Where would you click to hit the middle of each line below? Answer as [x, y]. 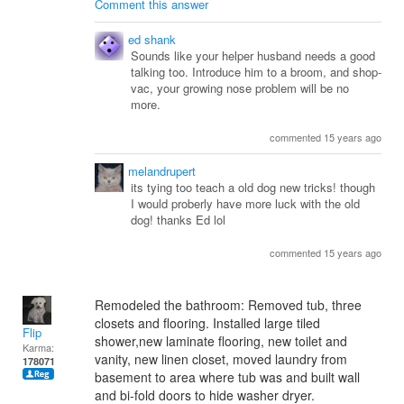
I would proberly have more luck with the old [245, 203]
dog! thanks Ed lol [178, 220]
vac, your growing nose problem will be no [240, 88]
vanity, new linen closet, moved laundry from [221, 359]
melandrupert [162, 171]
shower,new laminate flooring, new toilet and [221, 341]
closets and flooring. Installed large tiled [207, 323]
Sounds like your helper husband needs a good [253, 55]
